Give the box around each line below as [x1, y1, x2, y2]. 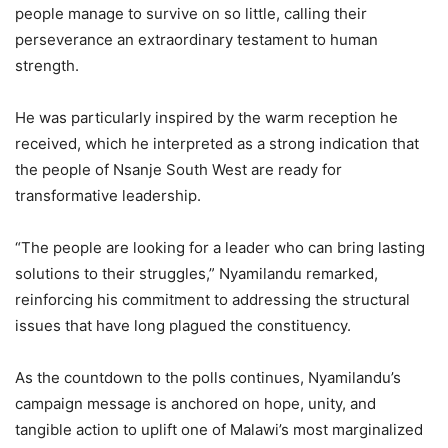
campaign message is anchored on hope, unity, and [15, 394, 376, 414]
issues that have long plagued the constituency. [15, 316, 351, 336]
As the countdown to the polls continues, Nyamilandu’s [15, 368, 401, 388]
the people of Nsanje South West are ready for [15, 160, 342, 180]
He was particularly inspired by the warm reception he [15, 108, 398, 128]
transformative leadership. [15, 186, 201, 206]
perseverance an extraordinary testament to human [15, 30, 378, 50]
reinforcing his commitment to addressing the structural [15, 290, 410, 310]
